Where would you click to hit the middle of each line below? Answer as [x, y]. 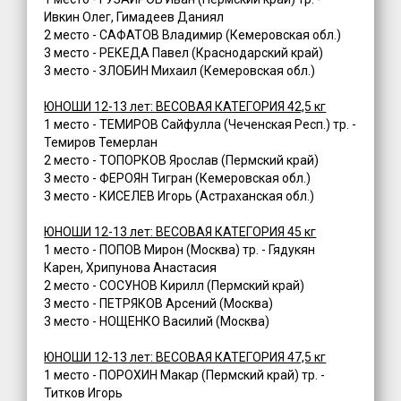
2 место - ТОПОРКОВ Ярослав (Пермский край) [182, 161]
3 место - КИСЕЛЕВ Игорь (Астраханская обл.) [179, 196]
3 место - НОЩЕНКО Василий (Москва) [157, 322]
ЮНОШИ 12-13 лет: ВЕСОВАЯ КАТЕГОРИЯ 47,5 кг [185, 358]
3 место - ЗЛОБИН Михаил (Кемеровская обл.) [180, 71]
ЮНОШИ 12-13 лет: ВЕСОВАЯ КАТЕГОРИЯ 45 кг [180, 232]
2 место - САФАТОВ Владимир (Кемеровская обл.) [193, 35]
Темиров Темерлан [101, 143]
